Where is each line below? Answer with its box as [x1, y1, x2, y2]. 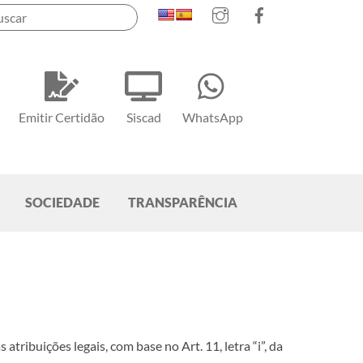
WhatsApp [182, 109, 244, 126]
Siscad [126, 109, 161, 126]
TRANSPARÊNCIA [128, 194, 237, 211]
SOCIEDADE [25, 194, 100, 211]
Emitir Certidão [19, 109, 105, 126]
